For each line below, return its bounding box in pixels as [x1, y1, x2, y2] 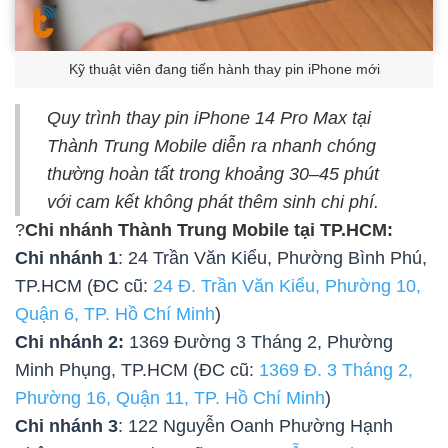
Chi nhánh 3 [15, 416, 118, 437]
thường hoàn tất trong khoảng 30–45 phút [47, 164, 379, 185]
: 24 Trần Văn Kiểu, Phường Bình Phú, [118, 248, 427, 269]
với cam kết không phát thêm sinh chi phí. [47, 192, 379, 213]
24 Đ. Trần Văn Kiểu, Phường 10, [153, 276, 421, 297]
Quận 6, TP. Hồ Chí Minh [15, 304, 215, 325]
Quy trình [47, 108, 126, 129]
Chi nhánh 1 [15, 248, 118, 269]
